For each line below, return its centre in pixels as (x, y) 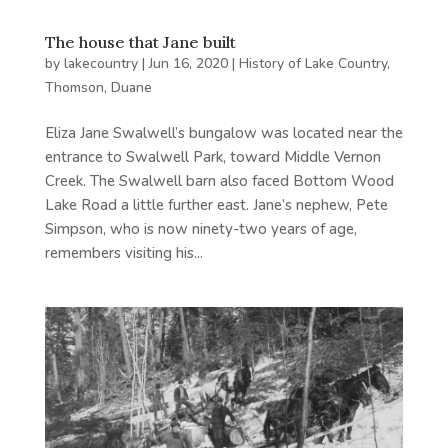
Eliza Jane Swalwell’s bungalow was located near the (223, 133)
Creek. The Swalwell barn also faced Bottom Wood (219, 181)
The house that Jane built (140, 42)
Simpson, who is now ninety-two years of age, (200, 229)
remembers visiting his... (123, 253)
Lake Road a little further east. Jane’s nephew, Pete (216, 205)
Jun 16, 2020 (188, 64)
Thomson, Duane (98, 88)
